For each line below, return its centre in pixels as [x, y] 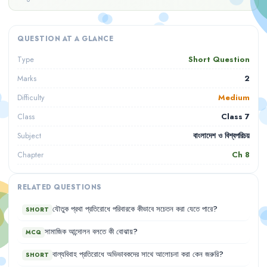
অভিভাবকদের [123, 254]
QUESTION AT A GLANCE [65, 39]
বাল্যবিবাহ [65, 254]
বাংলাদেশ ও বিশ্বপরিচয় [221, 136]
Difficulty [31, 98]
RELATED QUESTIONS [60, 187]
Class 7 [235, 117]
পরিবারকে [124, 209]
